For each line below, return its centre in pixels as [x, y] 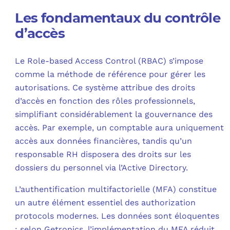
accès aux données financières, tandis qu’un [104, 141]
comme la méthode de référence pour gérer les [110, 74]
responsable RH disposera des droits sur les [103, 155]
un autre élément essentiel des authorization [106, 203]
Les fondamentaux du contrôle [118, 18]
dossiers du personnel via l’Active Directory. [102, 168]
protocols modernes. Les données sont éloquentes [117, 216]
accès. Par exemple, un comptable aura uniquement [120, 128]
